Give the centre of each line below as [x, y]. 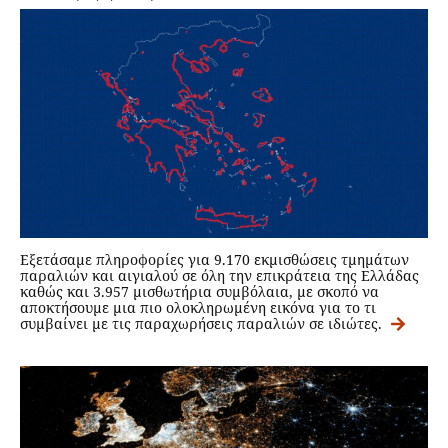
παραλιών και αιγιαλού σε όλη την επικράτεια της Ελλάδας [219, 276]
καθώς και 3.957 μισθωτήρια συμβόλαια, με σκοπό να [199, 292]
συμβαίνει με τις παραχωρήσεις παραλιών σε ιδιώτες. [203, 324]
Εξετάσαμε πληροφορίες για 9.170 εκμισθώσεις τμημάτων [214, 260]
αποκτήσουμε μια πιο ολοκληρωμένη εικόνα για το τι [198, 308]
